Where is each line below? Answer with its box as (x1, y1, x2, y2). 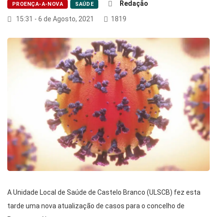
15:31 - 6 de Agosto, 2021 (15, 15, 94, 23)
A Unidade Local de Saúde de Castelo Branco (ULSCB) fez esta (7, 188, 201, 197)
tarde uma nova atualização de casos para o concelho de (7, 202, 185, 210)
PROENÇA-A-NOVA (12, 1, 63, 7)
